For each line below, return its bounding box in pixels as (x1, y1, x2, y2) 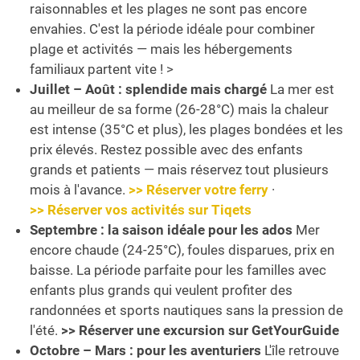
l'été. (30, 322, 61, 339)
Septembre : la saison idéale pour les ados (30, 222, 292, 239)
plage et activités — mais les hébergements (30, 41, 292, 58)
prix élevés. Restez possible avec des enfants (30, 141, 303, 158)
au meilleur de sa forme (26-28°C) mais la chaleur (30, 101, 329, 118)
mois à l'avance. (30, 182, 129, 198)
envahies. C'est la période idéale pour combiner (30, 21, 315, 38)
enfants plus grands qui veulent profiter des (30, 282, 292, 299)
